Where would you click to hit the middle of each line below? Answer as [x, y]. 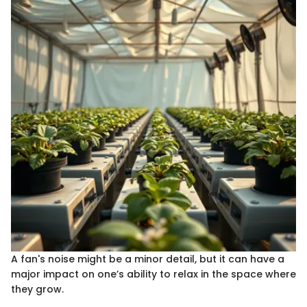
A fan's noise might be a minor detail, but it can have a [148, 259]
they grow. [37, 290]
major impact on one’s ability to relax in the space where [153, 274]
